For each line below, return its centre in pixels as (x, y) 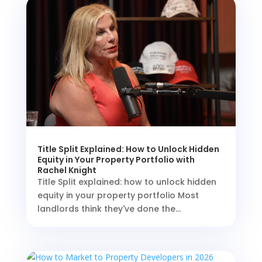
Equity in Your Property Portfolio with (116, 160)
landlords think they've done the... (109, 209)
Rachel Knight (67, 170)
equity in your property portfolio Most (118, 195)
